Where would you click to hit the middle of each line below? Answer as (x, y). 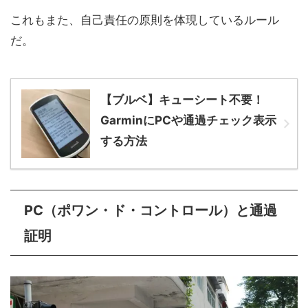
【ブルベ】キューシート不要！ (182, 100)
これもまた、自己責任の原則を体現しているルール (145, 20)
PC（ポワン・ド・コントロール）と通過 (151, 211)
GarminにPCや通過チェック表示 (188, 121)
